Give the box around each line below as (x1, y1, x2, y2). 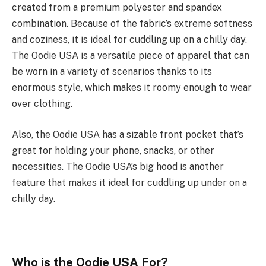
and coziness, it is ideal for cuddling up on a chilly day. (12, 34, 247, 46)
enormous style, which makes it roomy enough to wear (12, 82, 252, 94)
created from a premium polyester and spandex (12, 2, 222, 14)
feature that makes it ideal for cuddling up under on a (12, 176, 247, 188)
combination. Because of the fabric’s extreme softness (12, 18, 252, 30)
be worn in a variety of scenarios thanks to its (12, 66, 212, 78)
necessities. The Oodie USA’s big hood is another (12, 160, 224, 172)
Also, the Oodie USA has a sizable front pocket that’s (12, 128, 243, 140)
